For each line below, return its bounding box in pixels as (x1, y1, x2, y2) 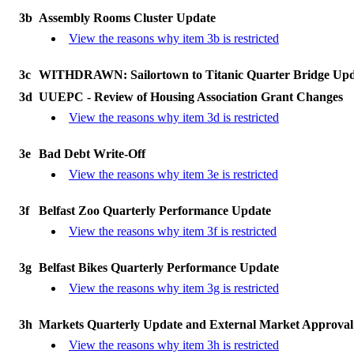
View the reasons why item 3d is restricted (69, 111, 279, 124)
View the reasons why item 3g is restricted (69, 281, 279, 295)
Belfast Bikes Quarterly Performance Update (39, 261, 279, 274)
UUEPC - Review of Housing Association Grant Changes (39, 90, 343, 104)
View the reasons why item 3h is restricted (69, 338, 279, 352)
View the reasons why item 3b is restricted (69, 32, 279, 45)
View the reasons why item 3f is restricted (69, 224, 277, 238)
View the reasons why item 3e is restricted (69, 168, 278, 181)
